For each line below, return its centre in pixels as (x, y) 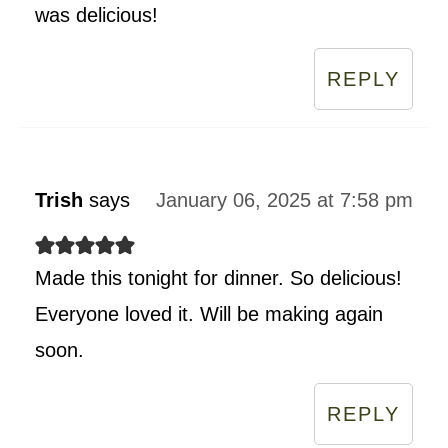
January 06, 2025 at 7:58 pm (285, 199)
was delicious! (96, 14)
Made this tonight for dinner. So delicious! (218, 277)
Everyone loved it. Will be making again (208, 313)
